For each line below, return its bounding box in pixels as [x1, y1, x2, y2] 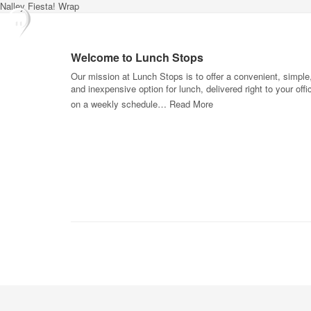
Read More [169, 97, 213, 110]
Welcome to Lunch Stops [71, 49, 203, 65]
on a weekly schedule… [71, 97, 169, 110]
